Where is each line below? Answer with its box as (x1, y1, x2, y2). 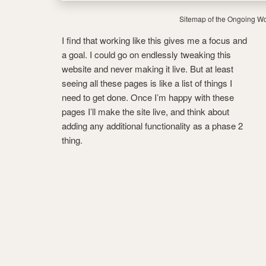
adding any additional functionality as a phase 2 (62, 119, 243, 132)
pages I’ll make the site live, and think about (62, 105, 229, 118)
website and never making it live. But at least (62, 62, 233, 75)
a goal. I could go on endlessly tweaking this (62, 48, 231, 61)
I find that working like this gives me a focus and (62, 34, 247, 47)
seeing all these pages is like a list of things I (62, 77, 232, 90)
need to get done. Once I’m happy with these (62, 91, 234, 104)
